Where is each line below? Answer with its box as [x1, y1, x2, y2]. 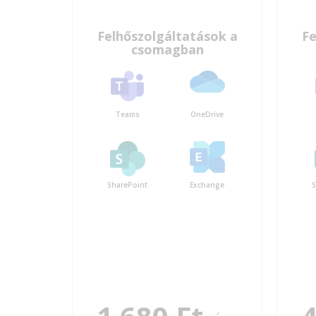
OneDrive [190, 109, 224, 119]
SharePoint [107, 179, 147, 190]
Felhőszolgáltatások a [97, 27, 238, 44]
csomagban [130, 40, 204, 58]
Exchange [190, 179, 224, 190]
